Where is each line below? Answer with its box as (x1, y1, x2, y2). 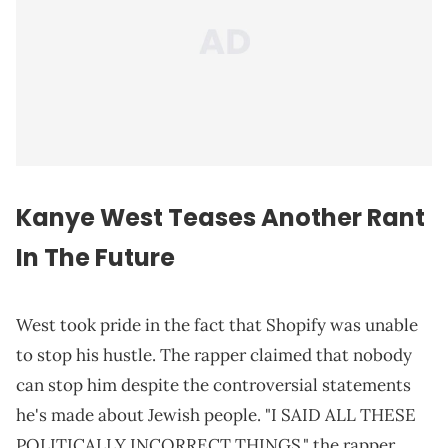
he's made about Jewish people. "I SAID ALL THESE (16, 404, 416, 427)
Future (95, 241, 175, 275)
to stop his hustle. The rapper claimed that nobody (16, 344, 412, 367)
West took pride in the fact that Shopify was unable (16, 314, 418, 337)
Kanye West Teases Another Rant (16, 201, 425, 235)
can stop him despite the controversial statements (16, 374, 411, 397)
